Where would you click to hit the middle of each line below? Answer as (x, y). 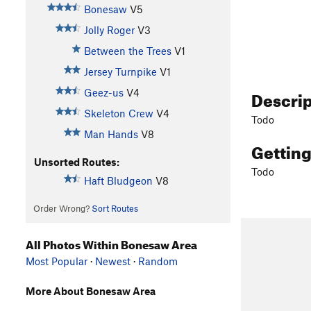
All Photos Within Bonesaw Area (111, 243)
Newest (113, 261)
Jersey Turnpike (120, 71)
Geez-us (103, 92)
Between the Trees (127, 50)
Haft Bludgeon (118, 180)
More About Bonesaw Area (91, 291)
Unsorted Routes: (76, 161)
